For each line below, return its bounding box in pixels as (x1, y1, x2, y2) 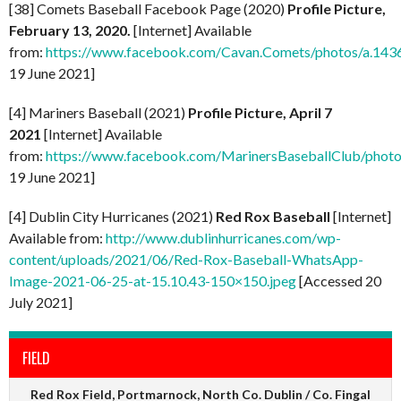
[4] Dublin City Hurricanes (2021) (9, 207, 216, 225)
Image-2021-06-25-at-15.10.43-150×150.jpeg (9, 271, 296, 289)
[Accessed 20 (296, 271, 381, 289)
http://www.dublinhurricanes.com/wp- (106, 228, 341, 246)
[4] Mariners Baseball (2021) (9, 103, 188, 121)
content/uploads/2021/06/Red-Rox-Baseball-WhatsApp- (9, 250, 363, 268)
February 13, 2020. (9, 21, 131, 38)
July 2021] (9, 293, 73, 311)
